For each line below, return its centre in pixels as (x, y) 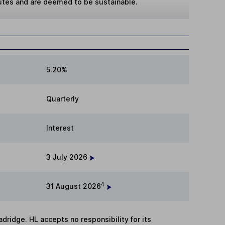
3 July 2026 (68, 157)
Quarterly (63, 99)
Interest (60, 128)
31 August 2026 (74, 186)
